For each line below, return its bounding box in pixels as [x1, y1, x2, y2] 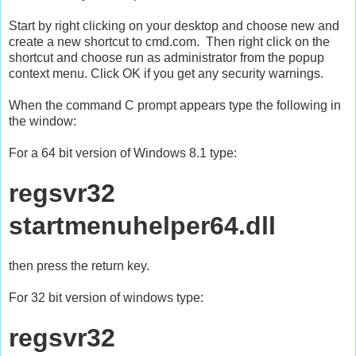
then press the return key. [9, 258, 149, 273]
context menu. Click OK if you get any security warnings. [9, 66, 323, 80]
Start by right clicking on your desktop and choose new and [9, 18, 339, 33]
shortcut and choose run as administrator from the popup [9, 50, 324, 64]
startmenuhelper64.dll [9, 211, 276, 240]
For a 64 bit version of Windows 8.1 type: [9, 145, 237, 160]
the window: [9, 114, 76, 128]
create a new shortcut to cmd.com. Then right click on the [9, 34, 330, 48]
